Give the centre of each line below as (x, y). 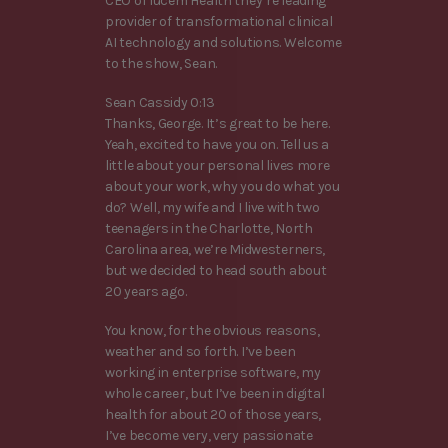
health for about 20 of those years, (213, 415)
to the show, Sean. (161, 63)
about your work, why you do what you (222, 186)
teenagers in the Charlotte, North (209, 228)
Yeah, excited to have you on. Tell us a (217, 144)
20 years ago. (146, 291)
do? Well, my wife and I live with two (212, 207)
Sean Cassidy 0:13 (160, 102)
